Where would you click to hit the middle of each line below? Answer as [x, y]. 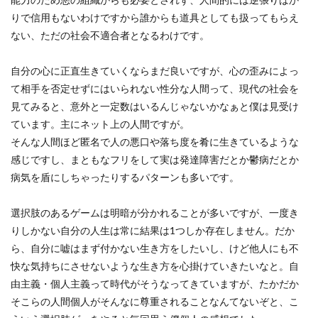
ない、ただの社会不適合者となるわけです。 [110, 35]
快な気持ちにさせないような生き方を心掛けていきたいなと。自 [155, 265]
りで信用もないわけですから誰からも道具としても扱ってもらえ [155, 17]
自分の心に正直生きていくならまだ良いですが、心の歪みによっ [155, 70]
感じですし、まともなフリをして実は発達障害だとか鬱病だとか [155, 159]
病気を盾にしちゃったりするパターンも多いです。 [125, 177]
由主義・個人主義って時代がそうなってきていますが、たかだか [155, 283]
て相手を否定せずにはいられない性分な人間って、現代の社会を [155, 88]
